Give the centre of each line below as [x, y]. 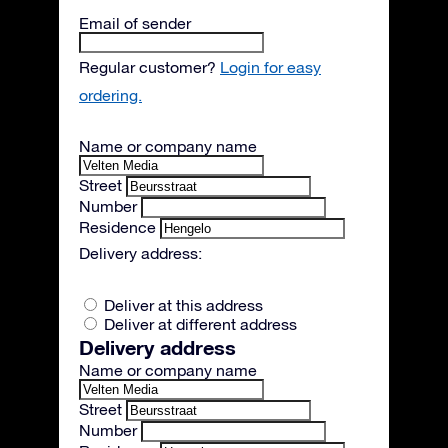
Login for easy [270, 67]
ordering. [110, 95]
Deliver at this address [183, 305]
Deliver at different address [200, 324]
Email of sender [135, 23]
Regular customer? [149, 67]
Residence [117, 227]
